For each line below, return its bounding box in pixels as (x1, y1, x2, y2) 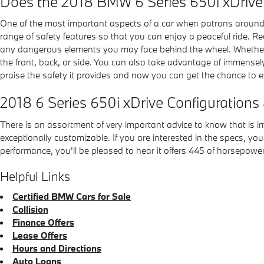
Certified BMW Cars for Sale (12, 190, 131, 202)
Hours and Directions (12, 242, 101, 254)
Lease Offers (12, 229, 67, 241)
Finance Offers (12, 216, 74, 228)
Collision (12, 203, 48, 215)
